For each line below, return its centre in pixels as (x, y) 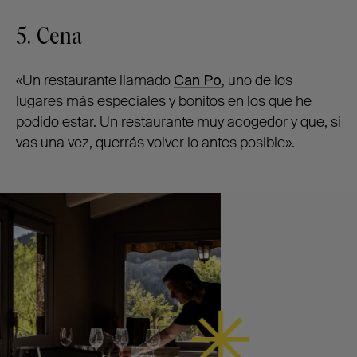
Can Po (198, 81)
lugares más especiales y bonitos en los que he (164, 102)
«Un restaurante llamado (95, 81)
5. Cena (49, 37)
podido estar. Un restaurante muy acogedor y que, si (178, 122)
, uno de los (257, 81)
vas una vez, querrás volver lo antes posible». (155, 143)
